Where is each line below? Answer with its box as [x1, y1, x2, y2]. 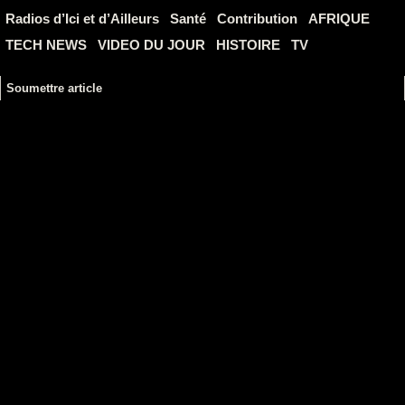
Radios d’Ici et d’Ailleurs [5, 11, 159, 26]
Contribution [217, 11, 297, 26]
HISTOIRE [216, 37, 280, 52]
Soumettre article [6, 81, 102, 95]
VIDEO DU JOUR [98, 37, 205, 52]
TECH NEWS [5, 37, 87, 52]
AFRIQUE [308, 11, 370, 26]
